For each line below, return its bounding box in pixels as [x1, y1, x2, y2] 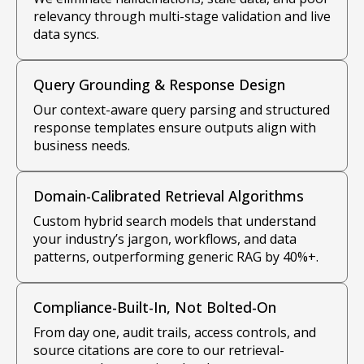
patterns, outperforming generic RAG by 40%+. [33, 248, 318, 266]
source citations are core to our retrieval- [33, 341, 284, 360]
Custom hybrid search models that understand [33, 212, 316, 231]
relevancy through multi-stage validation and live [33, 7, 331, 26]
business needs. [33, 136, 130, 155]
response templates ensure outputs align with [33, 119, 316, 137]
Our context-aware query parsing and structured [33, 101, 330, 119]
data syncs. [33, 25, 99, 44]
